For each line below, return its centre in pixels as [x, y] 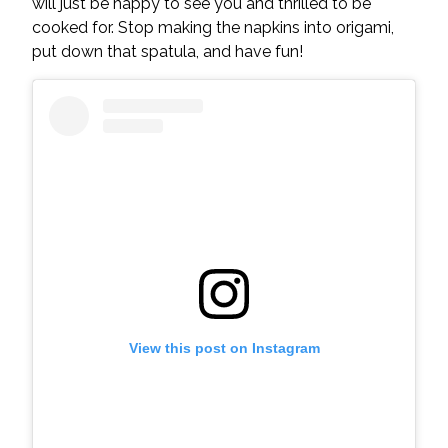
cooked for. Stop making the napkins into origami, [213, 28]
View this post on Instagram [224, 348]
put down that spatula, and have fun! [167, 52]
